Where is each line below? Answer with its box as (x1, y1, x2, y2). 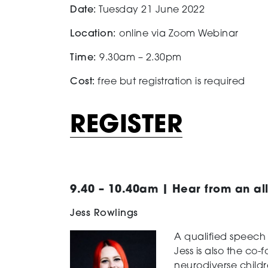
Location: (70, 29, 119, 39)
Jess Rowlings (70, 208, 138, 218)
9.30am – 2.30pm (99, 53, 182, 63)
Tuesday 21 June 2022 (96, 5, 205, 16)
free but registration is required (95, 77, 245, 87)
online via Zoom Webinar (119, 29, 241, 39)
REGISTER (70, 114, 182, 138)
